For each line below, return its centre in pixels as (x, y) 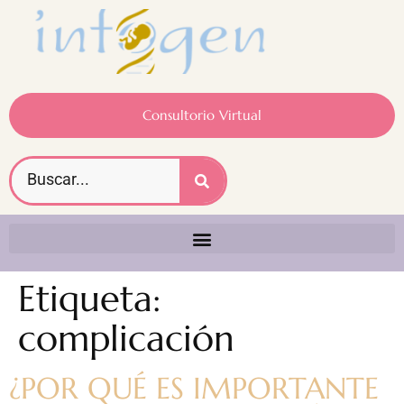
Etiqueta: (89, 299)
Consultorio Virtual (202, 115)
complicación (126, 339)
